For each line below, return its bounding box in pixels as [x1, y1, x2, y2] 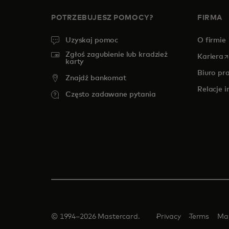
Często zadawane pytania [65, 91, 156, 98]
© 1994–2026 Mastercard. [51, 213, 140, 220]
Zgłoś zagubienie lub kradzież [65, 51, 168, 58]
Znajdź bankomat [65, 75, 126, 82]
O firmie [197, 37, 226, 44]
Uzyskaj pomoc [65, 37, 119, 44]
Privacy [156, 213, 181, 220]
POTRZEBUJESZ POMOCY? [51, 14, 153, 21]
